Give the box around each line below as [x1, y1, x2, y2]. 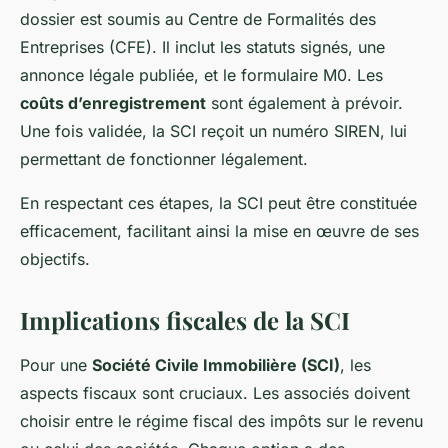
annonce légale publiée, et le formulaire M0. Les [20, 65, 383, 86]
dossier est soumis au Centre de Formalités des [20, 9, 376, 30]
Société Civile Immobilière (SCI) [92, 355, 340, 376]
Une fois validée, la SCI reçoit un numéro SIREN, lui [20, 121, 407, 142]
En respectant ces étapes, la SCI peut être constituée [20, 193, 417, 214]
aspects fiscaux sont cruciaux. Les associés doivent [20, 383, 410, 404]
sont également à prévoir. [206, 93, 403, 114]
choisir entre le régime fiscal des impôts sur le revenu [20, 411, 423, 432]
